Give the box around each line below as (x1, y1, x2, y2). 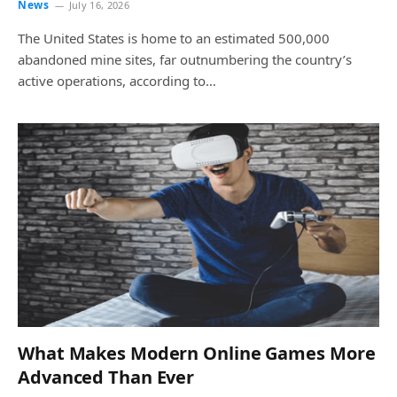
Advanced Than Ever (18, 364, 195, 389)
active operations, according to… (18, 72, 216, 90)
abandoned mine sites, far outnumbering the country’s (18, 51, 352, 68)
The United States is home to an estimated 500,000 (18, 29, 330, 47)
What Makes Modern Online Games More (18, 340, 376, 365)
